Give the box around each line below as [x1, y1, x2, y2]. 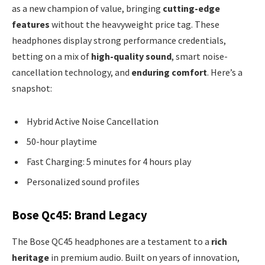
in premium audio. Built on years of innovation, [49, 251, 240, 263]
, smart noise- [172, 50, 228, 62]
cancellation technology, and [12, 66, 131, 78]
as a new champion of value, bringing [12, 2, 163, 14]
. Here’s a [207, 66, 243, 78]
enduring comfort [131, 66, 207, 78]
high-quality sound [91, 50, 172, 62]
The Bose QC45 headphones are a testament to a [12, 235, 211, 247]
